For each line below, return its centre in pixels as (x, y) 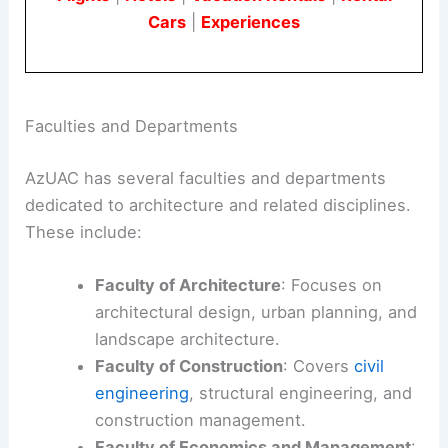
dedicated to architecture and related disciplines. (218, 204)
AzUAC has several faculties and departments (206, 177)
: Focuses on (331, 285)
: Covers (318, 366)
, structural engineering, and (300, 393)
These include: (84, 231)
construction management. (200, 420)
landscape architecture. (187, 339)
